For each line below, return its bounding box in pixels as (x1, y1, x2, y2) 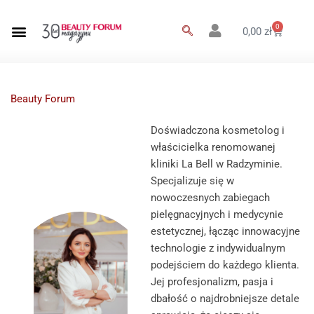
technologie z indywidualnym (151, 242, 285, 255)
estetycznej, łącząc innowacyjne (151, 225, 300, 238)
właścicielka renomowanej (151, 141, 275, 154)
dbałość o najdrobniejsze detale (151, 292, 299, 306)
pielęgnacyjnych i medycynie (151, 208, 283, 221)
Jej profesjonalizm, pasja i (151, 275, 273, 289)
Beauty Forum (11, 93, 75, 105)
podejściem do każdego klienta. (151, 259, 299, 272)
